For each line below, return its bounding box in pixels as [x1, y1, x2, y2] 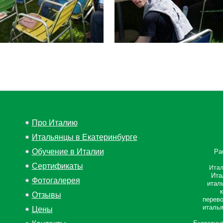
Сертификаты [31, 162, 83, 170]
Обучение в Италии [31, 147, 104, 156]
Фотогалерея [31, 176, 80, 185]
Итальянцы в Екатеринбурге [31, 133, 137, 141]
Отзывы [31, 191, 61, 199]
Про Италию [31, 118, 78, 127]
